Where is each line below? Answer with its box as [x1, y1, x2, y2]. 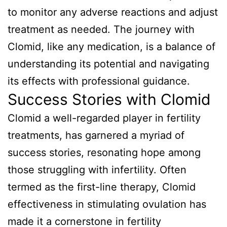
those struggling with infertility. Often [8, 163, 186, 176]
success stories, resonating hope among [8, 146, 201, 159]
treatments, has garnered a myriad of [8, 129, 184, 141]
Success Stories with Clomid [8, 90, 211, 108]
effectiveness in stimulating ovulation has [8, 198, 206, 210]
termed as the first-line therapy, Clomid [8, 180, 196, 193]
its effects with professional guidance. [8, 74, 190, 87]
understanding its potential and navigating [8, 57, 209, 70]
